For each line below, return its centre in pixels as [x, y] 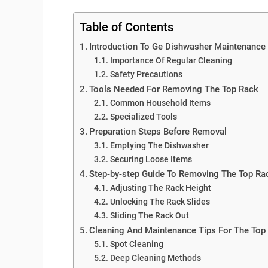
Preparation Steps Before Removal [158, 131]
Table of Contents [127, 27]
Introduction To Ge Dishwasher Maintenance [178, 46]
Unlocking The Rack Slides [160, 201]
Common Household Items [160, 103]
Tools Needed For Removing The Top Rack [174, 89]
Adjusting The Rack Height [160, 188]
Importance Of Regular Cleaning [171, 60]
